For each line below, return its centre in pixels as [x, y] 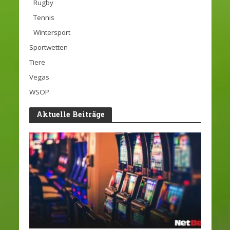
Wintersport [52, 32]
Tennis [44, 17]
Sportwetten [48, 47]
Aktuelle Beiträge [70, 114]
